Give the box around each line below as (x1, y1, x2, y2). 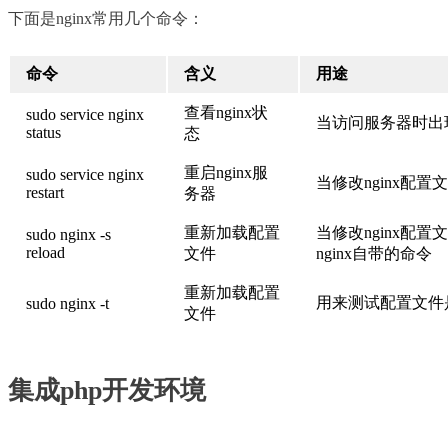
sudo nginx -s (26, 225, 111, 243)
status (26, 123, 61, 141)
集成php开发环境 (8, 376, 206, 406)
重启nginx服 (184, 163, 268, 181)
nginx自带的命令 (316, 244, 432, 262)
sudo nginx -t (26, 294, 109, 312)
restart (26, 183, 64, 201)
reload (26, 243, 65, 261)
